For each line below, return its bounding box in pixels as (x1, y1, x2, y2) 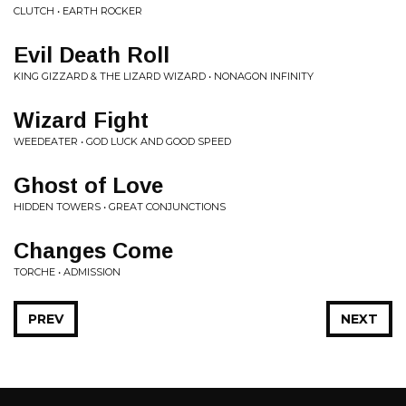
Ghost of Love (14, 173, 163, 198)
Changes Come (14, 238, 173, 263)
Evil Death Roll (14, 43, 169, 67)
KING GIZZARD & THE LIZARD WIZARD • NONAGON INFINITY (14, 70, 314, 82)
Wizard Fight (14, 108, 149, 132)
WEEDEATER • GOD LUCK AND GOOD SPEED (14, 135, 231, 148)
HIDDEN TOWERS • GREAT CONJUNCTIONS (14, 200, 226, 213)
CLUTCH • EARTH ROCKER (14, 5, 142, 17)
